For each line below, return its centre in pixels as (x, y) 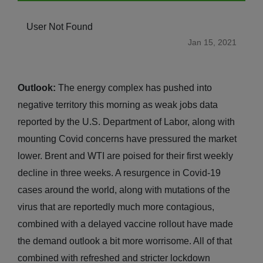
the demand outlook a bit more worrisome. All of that (125, 241)
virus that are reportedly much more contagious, (116, 207)
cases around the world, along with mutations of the (124, 190)
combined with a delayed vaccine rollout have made (125, 224)
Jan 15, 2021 (212, 42)
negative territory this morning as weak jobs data (118, 104)
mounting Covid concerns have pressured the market (127, 139)
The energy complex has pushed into (134, 87)
